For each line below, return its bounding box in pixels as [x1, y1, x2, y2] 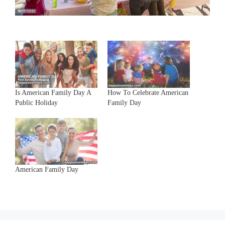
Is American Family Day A [15, 88, 91, 96]
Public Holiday [15, 98, 58, 106]
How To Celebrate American [107, 88, 188, 96]
